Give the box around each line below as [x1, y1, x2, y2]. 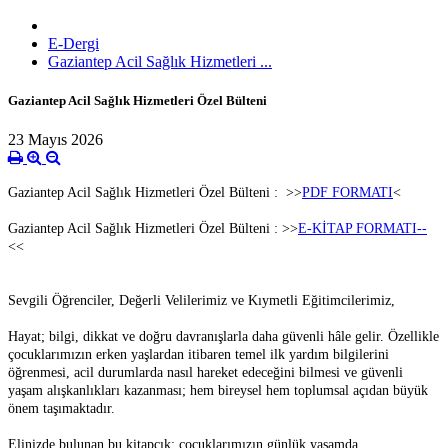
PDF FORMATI [302, 185, 393, 201]
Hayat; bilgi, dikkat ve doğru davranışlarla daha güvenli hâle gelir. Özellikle [8, 329, 439, 345]
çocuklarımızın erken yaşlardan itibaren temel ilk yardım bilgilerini [8, 347, 389, 363]
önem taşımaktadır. [8, 401, 115, 417]
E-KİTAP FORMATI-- [298, 221, 427, 237]
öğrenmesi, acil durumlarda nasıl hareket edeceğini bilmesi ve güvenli [8, 365, 403, 381]
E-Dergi [48, 34, 99, 52]
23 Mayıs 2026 [8, 131, 103, 149]
